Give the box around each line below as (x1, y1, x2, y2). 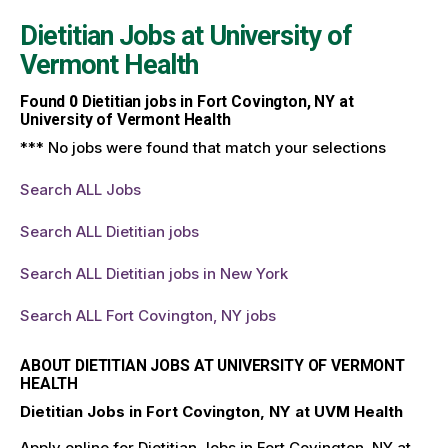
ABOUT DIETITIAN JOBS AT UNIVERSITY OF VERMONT (20, 355, 405, 375)
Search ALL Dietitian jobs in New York (20, 263, 288, 283)
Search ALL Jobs (20, 179, 141, 199)
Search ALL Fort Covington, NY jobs (20, 305, 276, 325)
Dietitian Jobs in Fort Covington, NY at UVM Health (20, 401, 403, 421)
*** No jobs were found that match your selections (20, 137, 386, 157)
